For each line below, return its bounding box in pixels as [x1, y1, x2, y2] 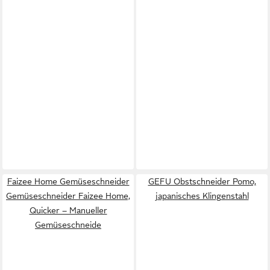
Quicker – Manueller [29, 206, 107, 215]
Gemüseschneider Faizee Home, [6, 191, 130, 201]
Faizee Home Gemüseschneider [7, 177, 130, 186]
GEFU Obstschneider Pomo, [148, 177, 256, 186]
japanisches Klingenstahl [155, 191, 249, 201]
